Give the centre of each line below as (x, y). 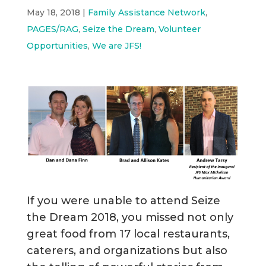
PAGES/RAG (52, 29)
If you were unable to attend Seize (123, 200)
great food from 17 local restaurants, (128, 234)
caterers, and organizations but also (127, 250)
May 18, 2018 (53, 12)
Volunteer (179, 29)
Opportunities (57, 46)
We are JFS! (116, 46)
